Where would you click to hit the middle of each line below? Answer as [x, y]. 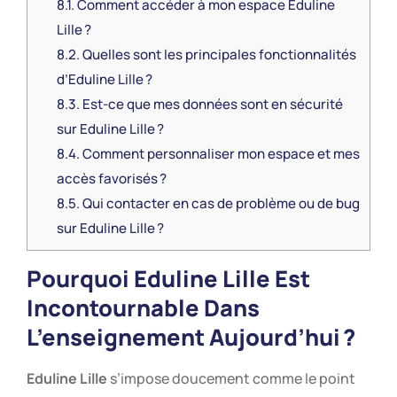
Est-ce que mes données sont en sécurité [211, 104]
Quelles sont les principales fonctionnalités [218, 54]
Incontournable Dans [143, 307]
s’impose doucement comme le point [231, 378]
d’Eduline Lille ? [104, 79]
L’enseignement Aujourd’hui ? [191, 337]
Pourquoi [80, 278]
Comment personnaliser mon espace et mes [219, 153]
